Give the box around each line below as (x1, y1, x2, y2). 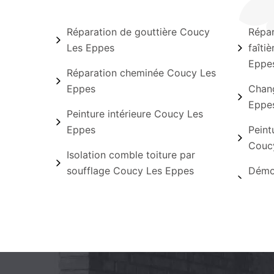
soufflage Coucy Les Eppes (67, 165, 194, 177)
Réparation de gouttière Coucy (67, 26, 210, 38)
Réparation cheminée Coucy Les (67, 67, 216, 79)
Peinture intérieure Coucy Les (67, 108, 203, 120)
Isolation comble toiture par (67, 149, 195, 161)
